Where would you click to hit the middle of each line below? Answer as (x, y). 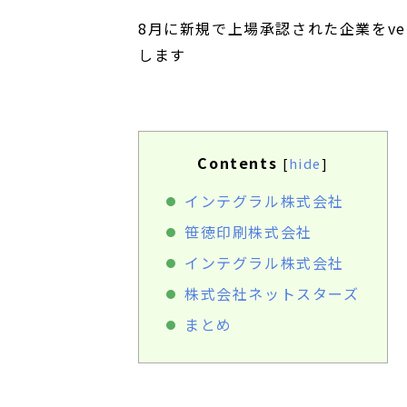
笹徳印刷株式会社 (248, 232)
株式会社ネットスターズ (272, 294)
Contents (238, 163)
